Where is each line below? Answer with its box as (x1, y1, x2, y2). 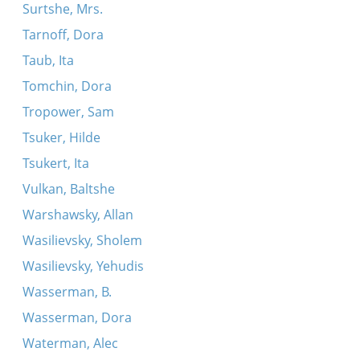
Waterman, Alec (22, 334, 118, 352)
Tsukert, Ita (22, 154, 89, 172)
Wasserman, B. (22, 283, 112, 301)
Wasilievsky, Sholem (22, 231, 142, 249)
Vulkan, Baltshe (22, 180, 115, 198)
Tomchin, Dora (22, 77, 112, 95)
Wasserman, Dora (22, 309, 132, 326)
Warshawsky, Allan (22, 206, 133, 223)
